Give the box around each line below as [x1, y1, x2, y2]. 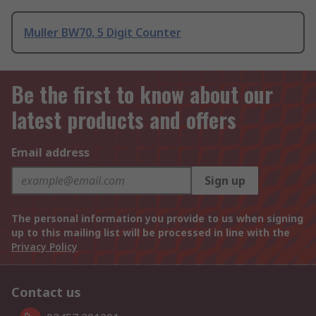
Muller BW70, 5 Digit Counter [24, 25, 181, 41]
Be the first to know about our [11, 78, 273, 111]
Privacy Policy [11, 240, 78, 254]
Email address [11, 145, 90, 161]
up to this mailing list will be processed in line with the [11, 226, 290, 240]
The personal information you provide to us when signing [11, 212, 303, 226]
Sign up [205, 173, 245, 189]
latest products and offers [11, 104, 236, 136]
